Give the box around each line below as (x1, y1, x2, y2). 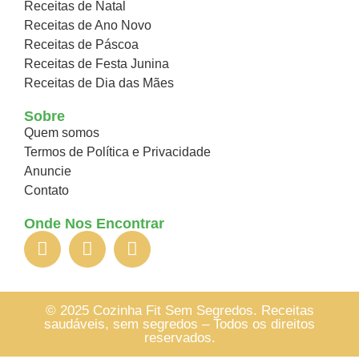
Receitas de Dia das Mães (24, 75, 174, 90)
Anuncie (24, 163, 71, 178)
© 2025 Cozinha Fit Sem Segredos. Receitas (45, 302, 314, 318)
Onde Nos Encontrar (24, 215, 164, 232)
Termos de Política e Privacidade (24, 144, 211, 159)
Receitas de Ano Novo (24, 18, 151, 32)
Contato (24, 183, 69, 197)
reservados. (143, 329, 216, 345)
